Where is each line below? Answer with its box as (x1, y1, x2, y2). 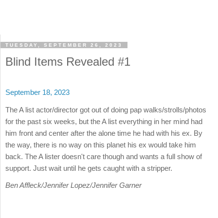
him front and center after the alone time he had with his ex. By (5, 128, 202, 137)
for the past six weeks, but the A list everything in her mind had (5, 117, 202, 126)
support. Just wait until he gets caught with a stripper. (5, 163, 172, 172)
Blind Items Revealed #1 (5, 55, 130, 69)
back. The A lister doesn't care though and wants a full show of (5, 152, 202, 161)
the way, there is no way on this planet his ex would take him (5, 140, 196, 149)
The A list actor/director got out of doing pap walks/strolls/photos (5, 105, 206, 114)
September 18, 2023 (5, 88, 70, 97)
